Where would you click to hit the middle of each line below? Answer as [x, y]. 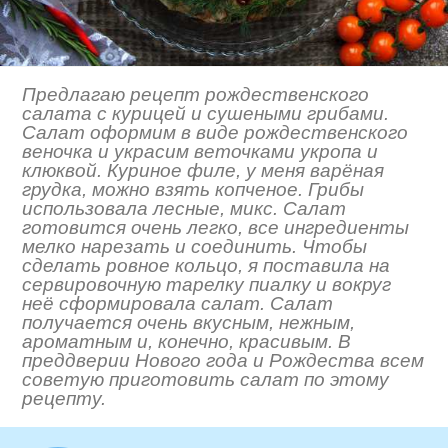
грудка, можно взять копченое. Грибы [193, 190]
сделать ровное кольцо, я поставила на [206, 266]
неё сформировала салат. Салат [178, 304]
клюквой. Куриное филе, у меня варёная [203, 171]
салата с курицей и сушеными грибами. [206, 114]
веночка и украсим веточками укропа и [200, 152]
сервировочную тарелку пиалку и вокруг [207, 285]
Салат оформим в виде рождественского [215, 133]
